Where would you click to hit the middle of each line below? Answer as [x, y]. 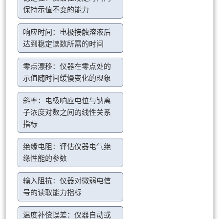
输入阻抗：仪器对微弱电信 [67, 181]
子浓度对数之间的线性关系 [67, 113]
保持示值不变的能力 [56, 10]
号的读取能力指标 [53, 193]
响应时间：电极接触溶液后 [67, 33]
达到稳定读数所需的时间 [64, 44]
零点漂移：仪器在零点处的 [67, 67]
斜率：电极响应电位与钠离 [67, 101]
